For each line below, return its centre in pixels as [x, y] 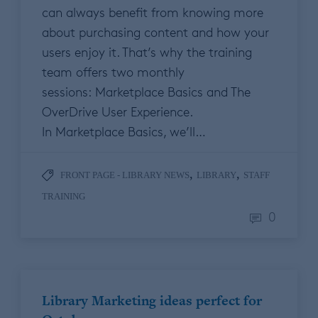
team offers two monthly [113, 72]
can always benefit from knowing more [153, 12]
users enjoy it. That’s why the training [147, 52]
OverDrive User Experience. [117, 112]
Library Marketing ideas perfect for [152, 301]
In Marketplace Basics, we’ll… [124, 132]
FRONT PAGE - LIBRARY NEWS [125, 175]
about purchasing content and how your [155, 32]
